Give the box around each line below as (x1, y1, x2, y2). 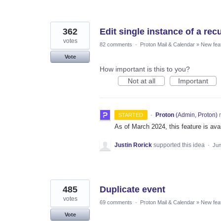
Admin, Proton (177, 111, 216, 118)
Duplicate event (100, 184, 165, 194)
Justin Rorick (114, 141, 152, 148)
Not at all (127, 76, 155, 85)
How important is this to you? (100, 65, 190, 73)
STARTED (118, 111, 144, 118)
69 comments (100, 199, 132, 205)
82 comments (100, 41, 132, 47)
